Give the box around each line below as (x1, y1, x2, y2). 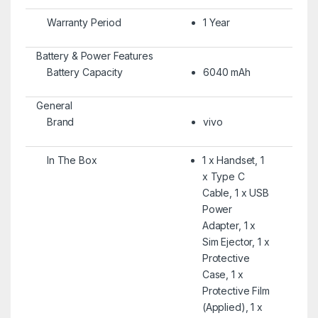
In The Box (46, 153, 97, 166)
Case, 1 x (202, 268, 243, 280)
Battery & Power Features (35, 49, 153, 62)
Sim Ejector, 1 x (202, 235, 270, 248)
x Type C (202, 170, 245, 182)
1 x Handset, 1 (202, 153, 264, 166)
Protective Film (202, 284, 270, 297)
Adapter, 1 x (202, 219, 256, 231)
